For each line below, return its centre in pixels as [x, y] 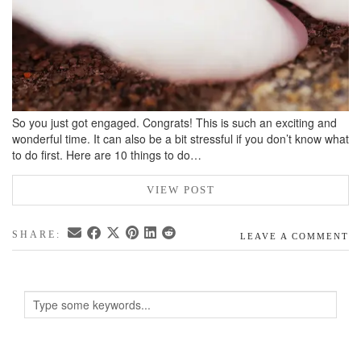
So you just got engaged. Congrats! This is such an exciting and [174, 123]
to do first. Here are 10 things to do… [107, 155]
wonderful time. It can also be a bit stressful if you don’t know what [180, 139]
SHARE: [39, 235]
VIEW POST [180, 190]
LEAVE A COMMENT [295, 237]
